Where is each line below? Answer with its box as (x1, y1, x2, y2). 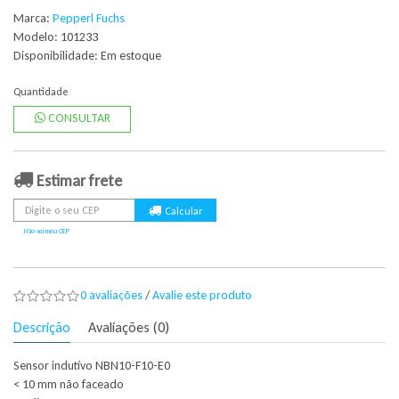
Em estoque (101, 48, 161, 63)
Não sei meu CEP (24, 226, 69, 235)
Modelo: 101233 (13, 29, 98, 45)
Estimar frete (33, 171, 122, 191)
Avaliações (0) (88, 319, 169, 336)
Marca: (13, 11, 53, 26)
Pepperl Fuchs (53, 11, 125, 26)
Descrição (13, 319, 70, 336)
